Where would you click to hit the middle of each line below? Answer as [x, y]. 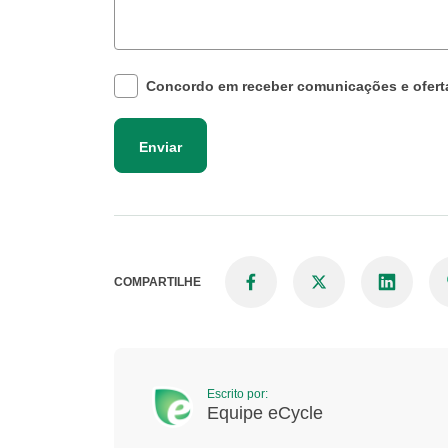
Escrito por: [237, 394]
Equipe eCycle [265, 413]
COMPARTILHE [157, 281]
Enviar [160, 146]
